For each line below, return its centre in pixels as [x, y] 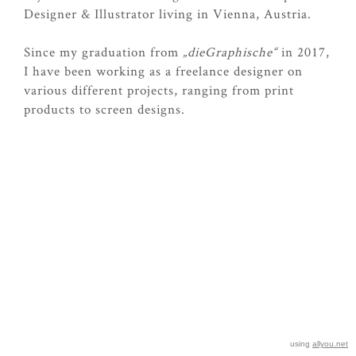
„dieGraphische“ [230, 51]
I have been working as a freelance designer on [163, 70]
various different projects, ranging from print [159, 89]
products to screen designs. [106, 108]
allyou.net [330, 344]
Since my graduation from [103, 51]
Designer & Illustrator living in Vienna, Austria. [168, 13]
